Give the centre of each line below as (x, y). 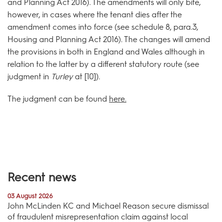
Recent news (42, 177)
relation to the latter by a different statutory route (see (103, 64)
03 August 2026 (30, 196)
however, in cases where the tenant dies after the (95, 14)
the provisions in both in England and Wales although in (106, 52)
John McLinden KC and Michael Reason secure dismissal (108, 206)
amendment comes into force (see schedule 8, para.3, (103, 27)
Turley (63, 76)
